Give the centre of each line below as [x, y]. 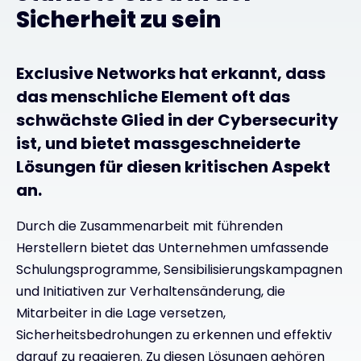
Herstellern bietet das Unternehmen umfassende [172, 247]
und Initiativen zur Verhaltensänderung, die [151, 291]
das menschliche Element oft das [153, 96]
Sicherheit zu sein [118, 19]
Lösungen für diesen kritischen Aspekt [173, 166]
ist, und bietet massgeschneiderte [158, 143]
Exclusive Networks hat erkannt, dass [171, 73]
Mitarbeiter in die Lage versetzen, [121, 313]
